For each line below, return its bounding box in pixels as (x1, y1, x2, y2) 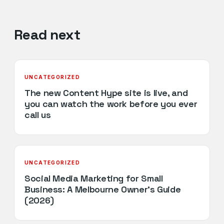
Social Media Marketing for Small (24, 172, 163, 184)
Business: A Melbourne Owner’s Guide (24, 183, 181, 195)
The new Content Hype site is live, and (24, 86, 188, 98)
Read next (14, 25, 80, 43)
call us (24, 108, 51, 120)
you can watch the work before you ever (24, 97, 197, 109)
